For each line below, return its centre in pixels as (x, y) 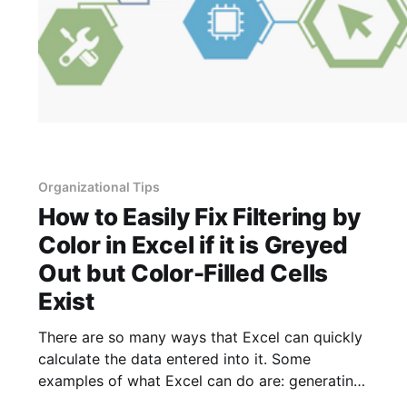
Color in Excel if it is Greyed (193, 245)
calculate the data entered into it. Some (174, 359)
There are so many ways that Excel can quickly (200, 338)
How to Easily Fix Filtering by (199, 217)
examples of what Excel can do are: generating (200, 381)
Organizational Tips (99, 187)
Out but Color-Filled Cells (183, 273)
